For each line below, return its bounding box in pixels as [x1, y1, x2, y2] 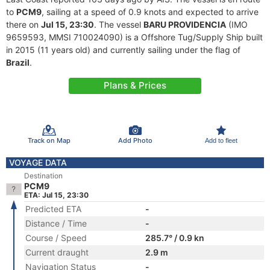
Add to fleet [204, 136, 237, 144]
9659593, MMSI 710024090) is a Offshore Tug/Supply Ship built [6, 32, 263, 42]
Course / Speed [25, 233, 87, 243]
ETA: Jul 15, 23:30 [24, 190, 89, 199]
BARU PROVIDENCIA [143, 19, 226, 30]
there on [6, 19, 41, 30]
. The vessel [94, 19, 143, 30]
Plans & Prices [104, 80, 166, 91]
